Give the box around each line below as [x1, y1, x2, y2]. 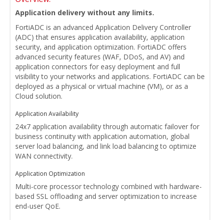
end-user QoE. [15, 201, 60, 211]
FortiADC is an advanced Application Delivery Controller [15, 23, 191, 32]
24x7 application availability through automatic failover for [15, 122, 199, 132]
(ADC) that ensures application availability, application [15, 32, 185, 42]
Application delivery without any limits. [15, 8, 154, 18]
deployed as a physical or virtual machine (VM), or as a [15, 82, 188, 91]
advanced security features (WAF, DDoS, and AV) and [15, 52, 185, 62]
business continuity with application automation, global [15, 132, 190, 141]
